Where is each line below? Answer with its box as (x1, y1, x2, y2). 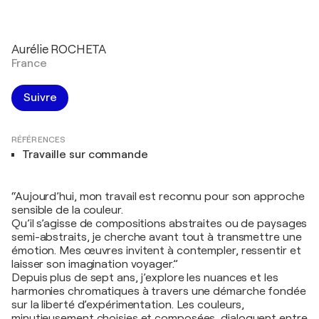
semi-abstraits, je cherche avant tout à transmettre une (11, 230, 302, 244)
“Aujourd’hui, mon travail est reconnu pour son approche (11, 189, 305, 203)
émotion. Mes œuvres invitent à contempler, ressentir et (11, 244, 301, 257)
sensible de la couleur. (11, 203, 123, 216)
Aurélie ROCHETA (11, 42, 106, 56)
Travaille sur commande (22, 147, 148, 161)
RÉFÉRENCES (11, 134, 66, 145)
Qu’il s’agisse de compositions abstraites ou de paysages (11, 216, 308, 230)
